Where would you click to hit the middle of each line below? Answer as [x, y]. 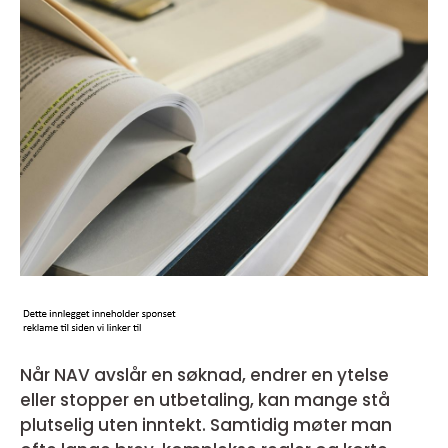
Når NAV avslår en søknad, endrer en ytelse [204, 375]
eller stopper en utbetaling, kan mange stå [205, 400]
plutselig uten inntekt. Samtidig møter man [206, 425]
